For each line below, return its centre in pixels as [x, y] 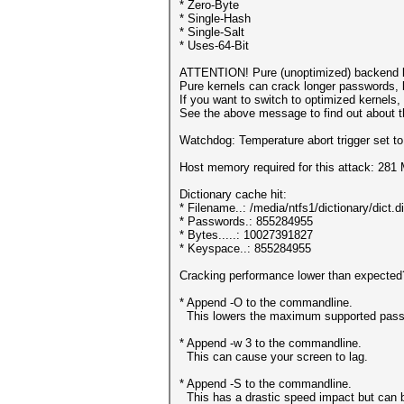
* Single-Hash [215, 18]
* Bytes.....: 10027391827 [246, 235]
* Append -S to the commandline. [266, 384]
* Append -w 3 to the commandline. [271, 343]
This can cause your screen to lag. [274, 357]
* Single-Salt [212, 32]
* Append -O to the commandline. [266, 303]
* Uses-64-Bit [214, 46]
